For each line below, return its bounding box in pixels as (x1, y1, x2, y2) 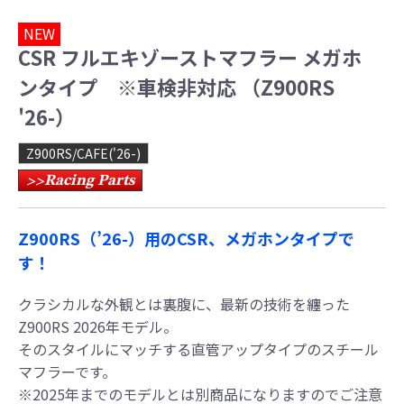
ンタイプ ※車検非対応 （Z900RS (18, 72, 335, 102)
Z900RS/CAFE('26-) (26, 144, 141, 163)
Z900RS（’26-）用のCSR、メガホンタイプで (18, 226, 354, 251)
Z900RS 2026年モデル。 (18, 316, 178, 338)
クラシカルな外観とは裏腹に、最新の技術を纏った (18, 293, 350, 316)
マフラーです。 (18, 361, 116, 383)
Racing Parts (44, 173, 134, 189)
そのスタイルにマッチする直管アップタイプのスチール (18, 338, 379, 361)
